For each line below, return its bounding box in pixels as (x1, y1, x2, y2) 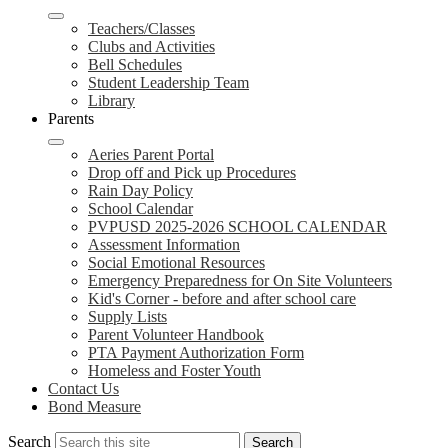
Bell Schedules (88, 56, 182, 73)
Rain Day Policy (88, 182, 193, 199)
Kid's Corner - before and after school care (88, 290, 356, 307)
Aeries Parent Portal (88, 146, 214, 163)
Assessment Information (88, 236, 240, 253)
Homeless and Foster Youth (88, 362, 261, 379)
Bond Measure (48, 398, 141, 415)
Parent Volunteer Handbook (88, 326, 264, 343)
